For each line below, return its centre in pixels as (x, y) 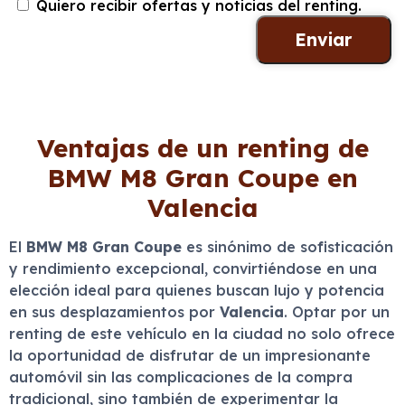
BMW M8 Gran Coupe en (202, 178)
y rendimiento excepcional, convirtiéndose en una (193, 268)
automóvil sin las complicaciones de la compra (181, 377)
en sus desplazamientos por (114, 312)
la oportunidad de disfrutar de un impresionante (190, 355)
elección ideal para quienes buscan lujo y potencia (197, 290)
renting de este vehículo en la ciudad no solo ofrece (202, 334)
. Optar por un (337, 312)
